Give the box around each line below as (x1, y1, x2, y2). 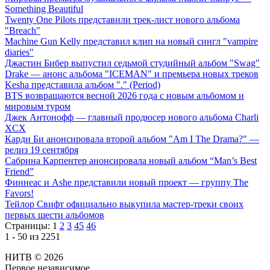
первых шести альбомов (5, 210, 104, 221)
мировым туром (5, 101, 71, 112)
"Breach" (5, 25, 40, 36)
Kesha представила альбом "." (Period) (5, 80, 160, 90)
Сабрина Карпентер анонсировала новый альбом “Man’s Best (5, 155, 257, 166)
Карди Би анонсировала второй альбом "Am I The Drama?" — (5, 134, 259, 145)
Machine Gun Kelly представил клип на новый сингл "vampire (5, 36, 258, 47)
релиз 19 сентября (5, 145, 78, 155)
